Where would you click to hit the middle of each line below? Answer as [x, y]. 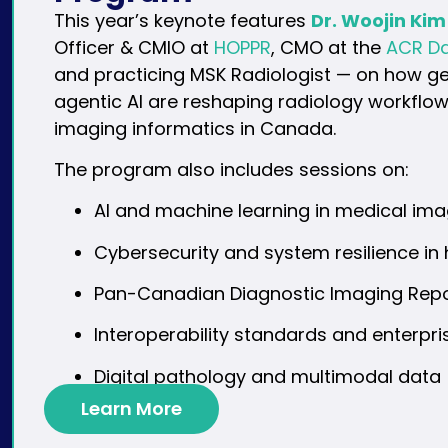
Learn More [131, 409]
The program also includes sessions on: [231, 169]
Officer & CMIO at [134, 47]
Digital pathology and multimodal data [267, 376]
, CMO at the [328, 47]
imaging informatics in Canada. [195, 128]
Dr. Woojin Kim [378, 20]
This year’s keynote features [182, 20]
